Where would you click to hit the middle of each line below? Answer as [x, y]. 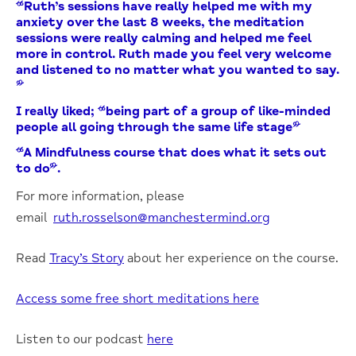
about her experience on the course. [231, 258]
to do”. [38, 168]
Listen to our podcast [81, 339]
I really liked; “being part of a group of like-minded [173, 111]
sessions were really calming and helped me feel [164, 38]
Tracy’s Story [87, 258]
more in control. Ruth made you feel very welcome [174, 54]
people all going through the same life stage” [158, 127]
